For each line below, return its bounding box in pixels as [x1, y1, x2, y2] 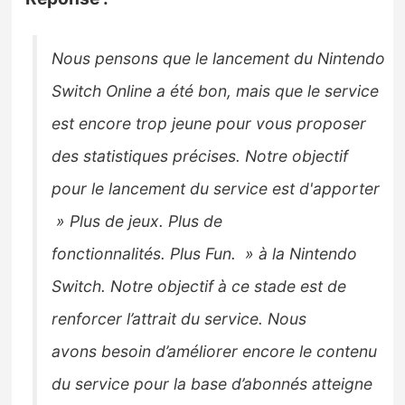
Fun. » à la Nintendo [205, 243, 358, 263]
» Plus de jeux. [52, 211, 165, 231]
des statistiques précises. [52, 146, 241, 165]
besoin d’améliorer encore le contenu [101, 341, 378, 361]
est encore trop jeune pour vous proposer [52, 113, 367, 133]
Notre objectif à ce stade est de [110, 276, 347, 296]
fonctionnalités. [52, 243, 166, 263]
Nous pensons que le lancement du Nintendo [52, 48, 386, 68]
